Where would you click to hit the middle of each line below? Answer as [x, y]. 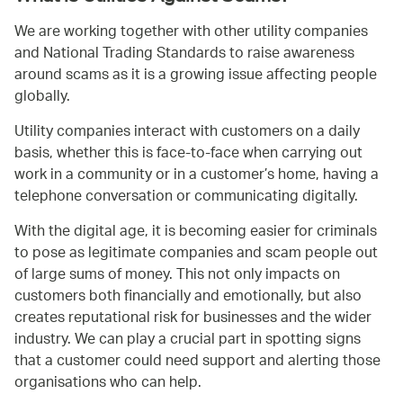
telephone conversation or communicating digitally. [186, 197]
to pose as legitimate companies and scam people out [196, 254]
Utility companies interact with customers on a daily [187, 132]
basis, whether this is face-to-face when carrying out [188, 154]
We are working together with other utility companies [191, 32]
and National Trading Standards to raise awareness [184, 54]
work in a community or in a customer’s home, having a [197, 175]
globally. [42, 97]
